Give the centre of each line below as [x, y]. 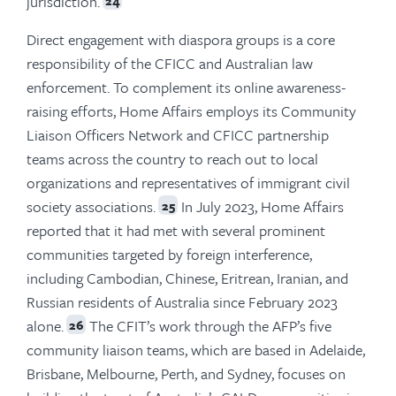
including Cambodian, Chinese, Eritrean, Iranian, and [187, 278]
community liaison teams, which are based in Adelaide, [196, 349]
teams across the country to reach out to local [172, 158]
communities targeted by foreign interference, [169, 254]
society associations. [91, 206]
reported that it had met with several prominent [176, 230]
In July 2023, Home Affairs [261, 206]
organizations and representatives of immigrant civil [188, 182]
